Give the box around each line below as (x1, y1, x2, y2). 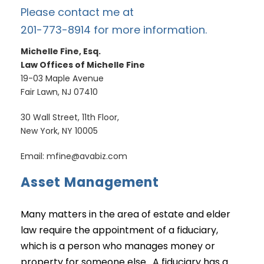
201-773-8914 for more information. (21, 22, 207, 37)
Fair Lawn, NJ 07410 (21, 86, 98, 98)
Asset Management (21, 173, 159, 192)
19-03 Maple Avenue (21, 72, 104, 84)
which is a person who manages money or (21, 239, 215, 253)
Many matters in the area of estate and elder (21, 207, 230, 221)
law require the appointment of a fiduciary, (21, 223, 218, 237)
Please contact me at (21, 5, 134, 19)
